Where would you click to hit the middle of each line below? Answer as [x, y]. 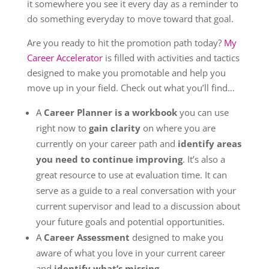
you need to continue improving [109, 159]
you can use [203, 112]
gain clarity [114, 128]
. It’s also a [204, 159]
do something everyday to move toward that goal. [130, 19]
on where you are [178, 128]
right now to [62, 128]
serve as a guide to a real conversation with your [136, 190]
